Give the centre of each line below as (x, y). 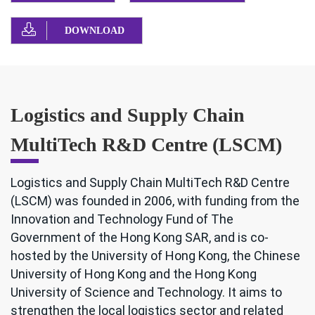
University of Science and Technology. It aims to (146, 292)
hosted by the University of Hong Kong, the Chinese (155, 256)
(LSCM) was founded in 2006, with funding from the (155, 201)
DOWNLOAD (95, 31)
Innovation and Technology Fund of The (122, 219)
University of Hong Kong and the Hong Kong (134, 274)
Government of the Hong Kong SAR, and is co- (140, 238)
